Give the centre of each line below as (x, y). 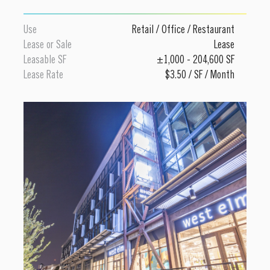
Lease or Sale (48, 46)
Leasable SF (45, 61)
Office (173, 30)
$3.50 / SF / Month (200, 76)
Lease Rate (43, 76)
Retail (144, 30)
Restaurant (212, 30)
